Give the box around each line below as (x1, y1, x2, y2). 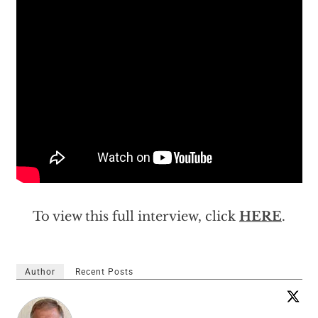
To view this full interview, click (33, 209, 239, 225)
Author (24, 267, 55, 278)
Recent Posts (75, 267, 133, 278)
